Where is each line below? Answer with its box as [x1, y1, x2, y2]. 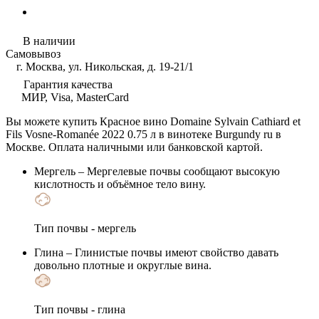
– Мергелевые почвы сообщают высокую [75, 164, 280, 177]
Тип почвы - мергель [34, 221, 136, 234]
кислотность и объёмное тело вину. [34, 177, 206, 190]
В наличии [20, 34, 75, 47]
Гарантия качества [21, 78, 113, 90]
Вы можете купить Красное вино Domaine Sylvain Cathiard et [6, 115, 300, 127]
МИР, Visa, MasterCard [19, 90, 129, 103]
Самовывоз [6, 47, 61, 60]
